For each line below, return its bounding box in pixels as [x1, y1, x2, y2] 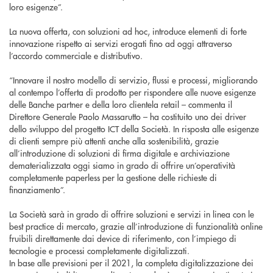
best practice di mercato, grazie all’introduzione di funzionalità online [9, 220, 263, 233]
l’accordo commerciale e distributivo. [9, 49, 143, 62]
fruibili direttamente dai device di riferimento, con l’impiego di [9, 232, 236, 245]
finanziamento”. [9, 183, 65, 196]
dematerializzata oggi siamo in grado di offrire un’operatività [9, 159, 235, 172]
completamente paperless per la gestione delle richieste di [9, 171, 217, 184]
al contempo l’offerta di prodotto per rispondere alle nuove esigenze [9, 86, 256, 99]
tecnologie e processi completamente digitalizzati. [9, 244, 190, 257]
